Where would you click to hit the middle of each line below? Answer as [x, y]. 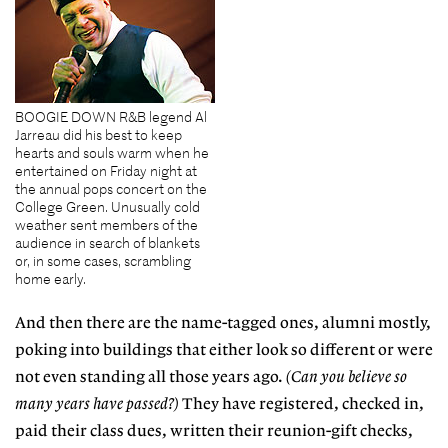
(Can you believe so [346, 378]
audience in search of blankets [107, 242]
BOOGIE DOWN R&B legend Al [111, 116]
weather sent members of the [106, 224]
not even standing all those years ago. [150, 378]
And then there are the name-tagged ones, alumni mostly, [223, 324]
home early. [50, 278]
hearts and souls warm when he [112, 152]
